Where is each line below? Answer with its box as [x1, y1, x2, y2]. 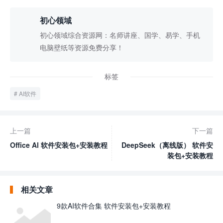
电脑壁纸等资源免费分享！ [40, 42, 123, 52]
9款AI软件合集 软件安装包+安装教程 [57, 201, 171, 211]
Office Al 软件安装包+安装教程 [10, 140, 108, 150]
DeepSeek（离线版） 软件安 [121, 140, 213, 150]
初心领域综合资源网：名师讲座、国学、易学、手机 [40, 30, 200, 40]
